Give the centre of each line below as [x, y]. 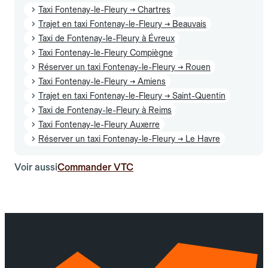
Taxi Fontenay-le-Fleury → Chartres [104, 9]
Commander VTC [95, 167]
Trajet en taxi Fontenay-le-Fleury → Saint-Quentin [132, 95]
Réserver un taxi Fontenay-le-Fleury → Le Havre [129, 138]
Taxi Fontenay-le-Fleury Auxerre [99, 124]
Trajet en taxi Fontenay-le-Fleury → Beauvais [122, 24]
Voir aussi [36, 167]
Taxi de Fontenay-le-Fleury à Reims [105, 110]
